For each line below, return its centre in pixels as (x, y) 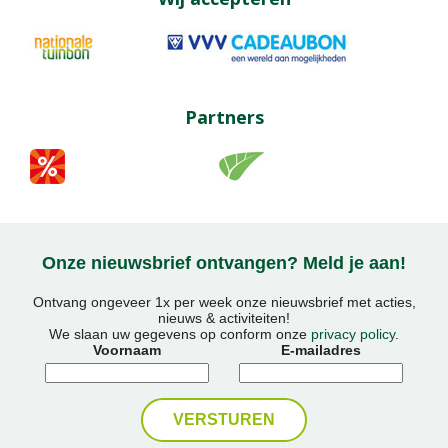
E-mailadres (321, 350)
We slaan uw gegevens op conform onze (180, 334)
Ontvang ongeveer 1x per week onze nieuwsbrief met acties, (224, 302)
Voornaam (127, 350)
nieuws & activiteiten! (224, 318)
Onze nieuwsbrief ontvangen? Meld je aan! (224, 263)
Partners (224, 116)
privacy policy (353, 334)
